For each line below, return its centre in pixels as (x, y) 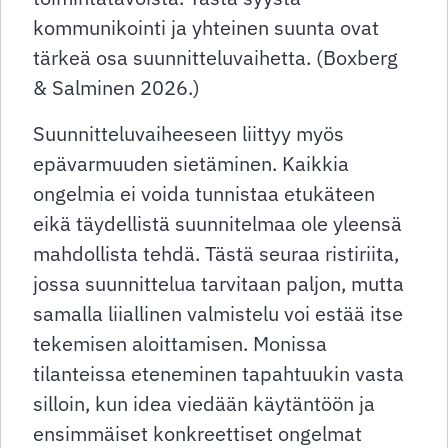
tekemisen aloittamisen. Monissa (180, 344)
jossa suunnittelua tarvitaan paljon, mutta (218, 284)
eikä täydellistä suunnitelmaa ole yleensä (217, 224)
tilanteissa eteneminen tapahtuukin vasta (218, 374)
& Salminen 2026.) (116, 88)
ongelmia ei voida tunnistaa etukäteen (204, 194)
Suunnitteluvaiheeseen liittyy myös (188, 134)
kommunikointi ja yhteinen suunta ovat (206, 28)
